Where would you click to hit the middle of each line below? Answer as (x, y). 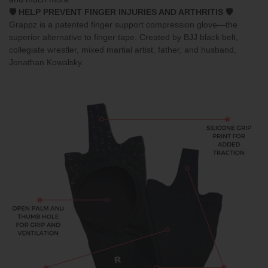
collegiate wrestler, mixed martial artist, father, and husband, (123, 49)
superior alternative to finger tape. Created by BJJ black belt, (124, 37)
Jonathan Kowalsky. (46, 62)
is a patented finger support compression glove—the (137, 24)
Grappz (23, 24)
